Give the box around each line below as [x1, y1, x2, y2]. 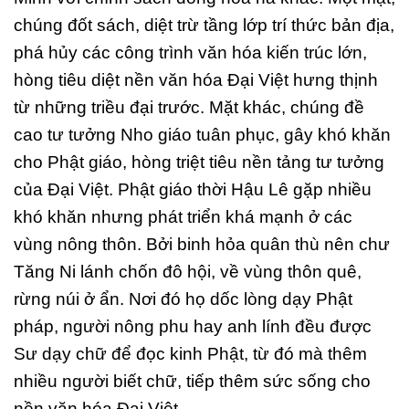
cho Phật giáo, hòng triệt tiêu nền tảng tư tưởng [14, 152, 384, 173]
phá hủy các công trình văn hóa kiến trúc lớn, [14, 43, 367, 63]
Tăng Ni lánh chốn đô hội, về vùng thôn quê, [14, 262, 362, 282]
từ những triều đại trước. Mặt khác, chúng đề [14, 98, 364, 118]
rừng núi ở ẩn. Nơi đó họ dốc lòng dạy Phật [14, 289, 352, 309]
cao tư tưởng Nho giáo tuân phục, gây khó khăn [14, 125, 391, 145]
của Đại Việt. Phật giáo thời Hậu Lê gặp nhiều [14, 180, 372, 200]
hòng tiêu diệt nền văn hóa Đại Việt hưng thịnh [14, 70, 378, 90]
